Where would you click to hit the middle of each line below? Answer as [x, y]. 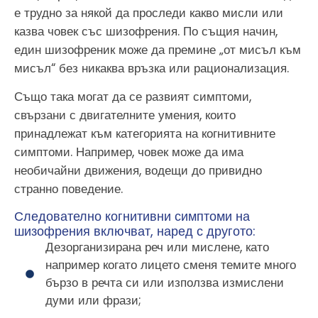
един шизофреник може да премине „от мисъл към [158, 49]
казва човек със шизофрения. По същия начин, [146, 31]
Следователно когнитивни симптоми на [132, 216]
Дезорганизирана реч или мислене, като [158, 247]
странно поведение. [68, 189]
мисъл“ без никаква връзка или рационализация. [152, 68]
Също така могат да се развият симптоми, [133, 97]
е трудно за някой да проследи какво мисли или [149, 12]
